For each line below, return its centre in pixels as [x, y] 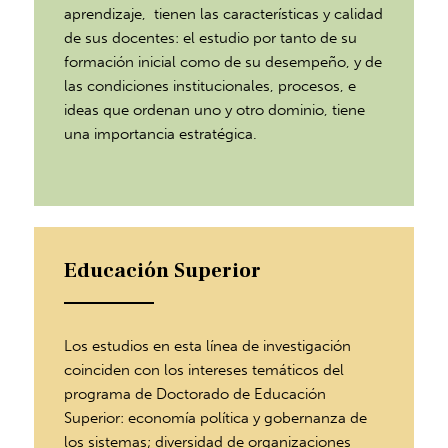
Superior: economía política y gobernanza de [216, 417]
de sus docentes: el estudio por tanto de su [211, 37]
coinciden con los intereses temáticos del [204, 369]
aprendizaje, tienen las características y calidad [224, 13]
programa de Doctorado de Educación [195, 393]
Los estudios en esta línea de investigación [208, 345]
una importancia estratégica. [161, 133]
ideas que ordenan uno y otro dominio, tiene [215, 109]
